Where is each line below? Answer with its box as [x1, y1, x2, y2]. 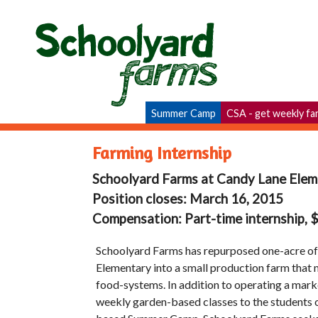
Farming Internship [92, 142, 231, 163]
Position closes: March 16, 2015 [92, 190, 283, 207]
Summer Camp [151, 107, 216, 119]
